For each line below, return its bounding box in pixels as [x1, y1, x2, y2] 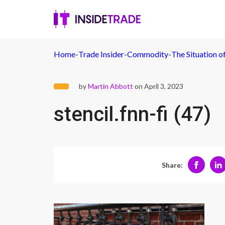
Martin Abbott [88, 82, 133, 90]
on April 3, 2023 [133, 82, 183, 90]
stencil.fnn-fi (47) [54, 102, 211, 126]
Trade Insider [78, 49, 124, 59]
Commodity [127, 49, 168, 59]
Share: [161, 160, 183, 169]
